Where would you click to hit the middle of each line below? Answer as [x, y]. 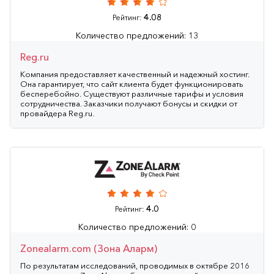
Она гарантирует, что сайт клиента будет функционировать [132, 83]
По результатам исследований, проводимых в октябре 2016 [135, 265]
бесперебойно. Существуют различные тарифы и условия [132, 93]
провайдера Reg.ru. [57, 113]
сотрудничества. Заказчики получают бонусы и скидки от [129, 103]
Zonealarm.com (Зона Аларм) [89, 248]
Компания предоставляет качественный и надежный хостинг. [135, 74]
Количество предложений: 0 [137, 227]
